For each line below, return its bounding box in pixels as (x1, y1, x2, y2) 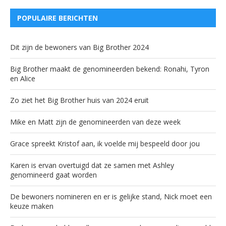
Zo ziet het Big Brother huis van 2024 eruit (10, 95, 149, 105)
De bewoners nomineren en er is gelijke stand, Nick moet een (10, 191, 212, 201)
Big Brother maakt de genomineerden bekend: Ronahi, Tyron (10, 64, 209, 74)
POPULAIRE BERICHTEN (17, 13, 98, 23)
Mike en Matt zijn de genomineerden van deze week (10, 117, 181, 127)
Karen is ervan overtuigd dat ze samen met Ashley (10, 160, 174, 170)
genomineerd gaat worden (10, 169, 97, 180)
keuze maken (10, 201, 53, 211)
